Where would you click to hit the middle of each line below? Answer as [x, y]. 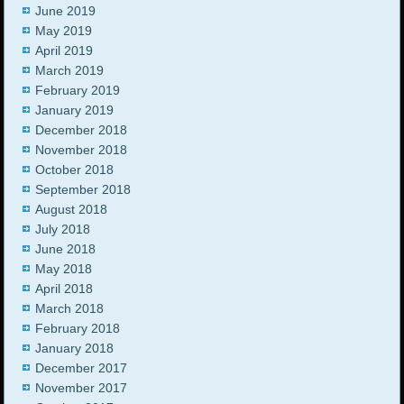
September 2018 [83, 190]
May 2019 [64, 31]
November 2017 [82, 388]
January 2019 [75, 110]
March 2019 [70, 71]
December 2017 [82, 368]
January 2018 [75, 349]
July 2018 [63, 230]
